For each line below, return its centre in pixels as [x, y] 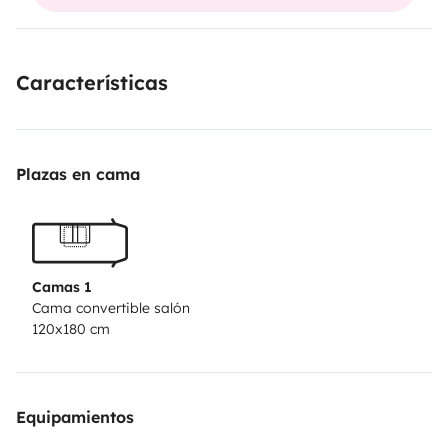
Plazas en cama [78, 173]
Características [92, 82]
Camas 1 [62, 287]
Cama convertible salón [111, 308]
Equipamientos [75, 417]
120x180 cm [71, 329]
